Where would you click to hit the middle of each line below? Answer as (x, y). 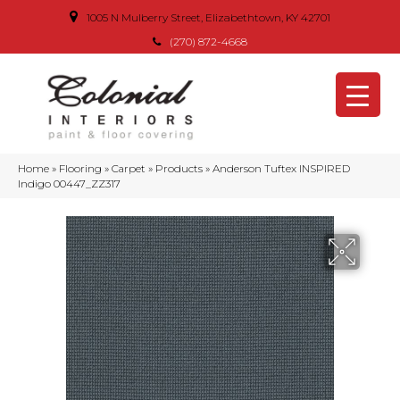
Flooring (80, 169)
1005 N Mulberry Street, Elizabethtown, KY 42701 (208, 17)
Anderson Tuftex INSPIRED (281, 169)
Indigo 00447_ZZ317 (69, 184)
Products (179, 169)
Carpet (129, 169)
